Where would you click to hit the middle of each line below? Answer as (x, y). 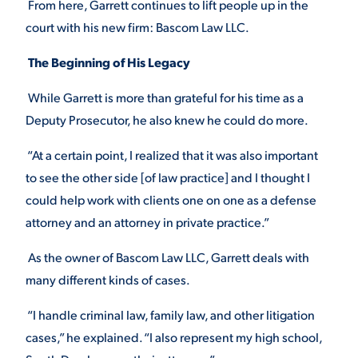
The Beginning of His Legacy (109, 62)
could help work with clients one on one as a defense (171, 199)
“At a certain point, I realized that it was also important (172, 155)
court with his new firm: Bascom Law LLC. (137, 27)
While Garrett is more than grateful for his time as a (165, 97)
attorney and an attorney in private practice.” (147, 222)
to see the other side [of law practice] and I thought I (168, 177)
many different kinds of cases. (108, 279)
